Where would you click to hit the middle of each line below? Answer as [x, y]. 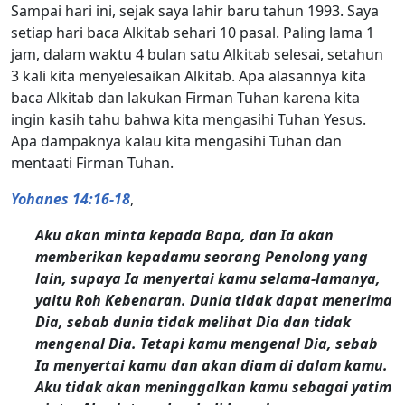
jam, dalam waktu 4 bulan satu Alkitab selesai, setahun [197, 54]
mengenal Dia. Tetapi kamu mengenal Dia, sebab [207, 343]
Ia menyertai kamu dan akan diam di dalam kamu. [212, 365]
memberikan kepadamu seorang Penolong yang [202, 256]
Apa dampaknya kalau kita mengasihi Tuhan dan [176, 141]
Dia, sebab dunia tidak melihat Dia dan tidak [193, 321]
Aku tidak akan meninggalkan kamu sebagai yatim [214, 386]
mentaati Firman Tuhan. [92, 162]
